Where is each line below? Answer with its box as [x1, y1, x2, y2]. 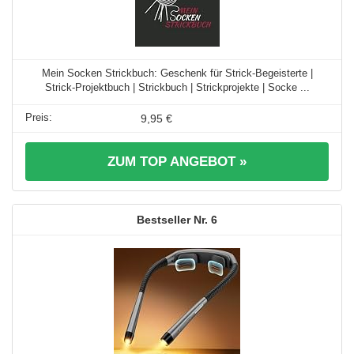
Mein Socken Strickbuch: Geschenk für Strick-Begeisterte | [41, 66, 313, 79]
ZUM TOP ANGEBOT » [107, 153, 247, 169]
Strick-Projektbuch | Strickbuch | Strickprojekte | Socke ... [44, 81, 310, 93]
